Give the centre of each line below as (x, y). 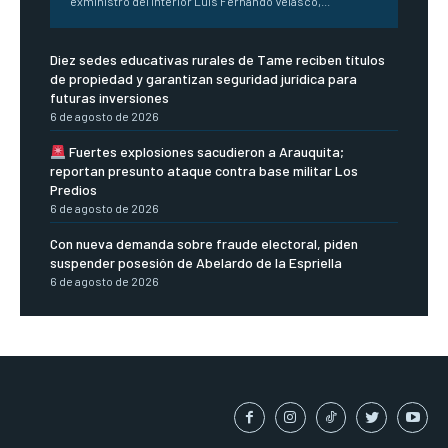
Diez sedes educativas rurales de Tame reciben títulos (217, 60)
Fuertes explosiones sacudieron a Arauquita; (204, 152)
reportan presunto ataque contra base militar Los (204, 171)
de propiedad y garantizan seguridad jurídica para (203, 79)
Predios (73, 190)
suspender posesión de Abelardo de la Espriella (196, 263)
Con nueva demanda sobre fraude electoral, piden (204, 244)
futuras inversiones (109, 98)
